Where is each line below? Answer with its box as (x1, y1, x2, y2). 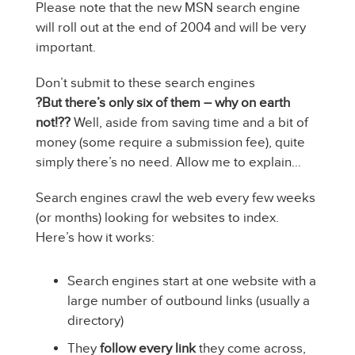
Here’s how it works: (36, 230, 155, 245)
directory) (67, 313, 124, 328)
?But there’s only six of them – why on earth (36, 95, 290, 110)
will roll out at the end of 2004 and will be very (36, 20, 306, 35)
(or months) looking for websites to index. (36, 210, 279, 225)
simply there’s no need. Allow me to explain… (36, 155, 301, 170)
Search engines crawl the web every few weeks (36, 190, 315, 205)
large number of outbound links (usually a (67, 293, 310, 308)
